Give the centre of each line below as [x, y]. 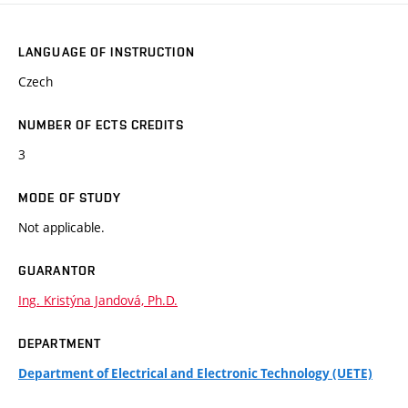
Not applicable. [61, 228]
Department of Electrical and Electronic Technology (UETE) [195, 374]
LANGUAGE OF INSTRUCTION [107, 52]
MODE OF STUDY [70, 198]
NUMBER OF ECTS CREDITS [101, 125]
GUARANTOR [57, 271]
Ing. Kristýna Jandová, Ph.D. [98, 301]
